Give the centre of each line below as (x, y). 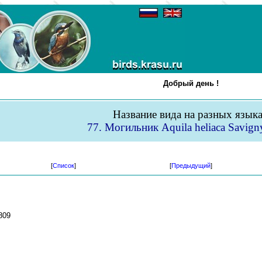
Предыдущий (191, 166)
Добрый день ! (191, 83)
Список (63, 166)
